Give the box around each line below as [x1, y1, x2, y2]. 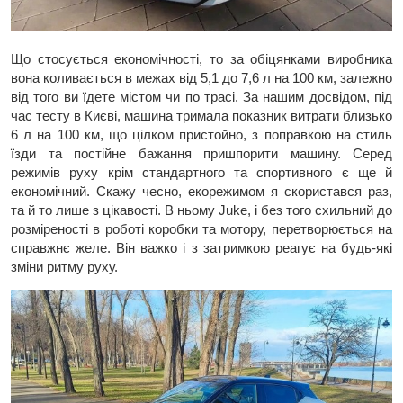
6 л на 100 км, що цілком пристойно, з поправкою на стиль [11, 126, 392, 142]
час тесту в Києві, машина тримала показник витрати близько [11, 107, 392, 123]
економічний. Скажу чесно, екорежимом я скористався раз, [11, 183, 392, 199]
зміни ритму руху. [11, 258, 118, 274]
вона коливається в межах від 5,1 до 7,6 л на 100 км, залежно [11, 69, 392, 85]
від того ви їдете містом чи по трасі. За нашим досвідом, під [11, 88, 392, 104]
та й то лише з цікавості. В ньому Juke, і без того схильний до [11, 201, 392, 218]
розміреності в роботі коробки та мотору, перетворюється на [11, 220, 392, 237]
